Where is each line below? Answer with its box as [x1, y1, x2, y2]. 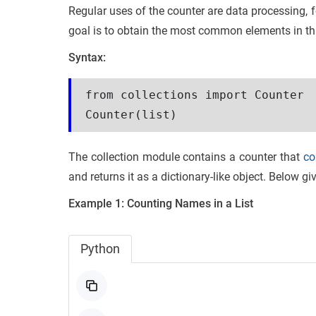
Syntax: [68, 50, 106, 64]
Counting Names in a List [127, 196, 253, 210]
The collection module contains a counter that [68, 150, 303, 164]
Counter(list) [85, 107, 177, 121]
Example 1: [68, 196, 124, 210]
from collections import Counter [85, 87, 304, 102]
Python [80, 241, 120, 256]
